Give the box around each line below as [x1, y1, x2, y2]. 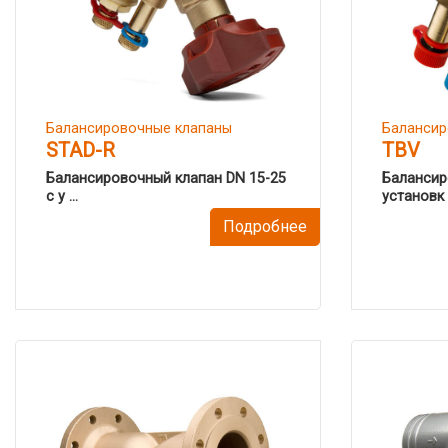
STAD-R [46, 138, 115, 162]
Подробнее [223, 217, 307, 236]
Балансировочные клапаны [46, 120, 232, 137]
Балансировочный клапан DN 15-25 [46, 170, 286, 187]
